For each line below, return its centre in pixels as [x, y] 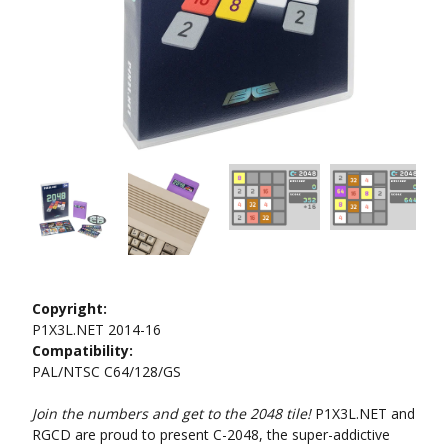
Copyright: [69, 308]
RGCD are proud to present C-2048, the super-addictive [211, 434]
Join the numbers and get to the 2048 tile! [171, 413]
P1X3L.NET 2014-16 [96, 329]
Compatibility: [82, 350]
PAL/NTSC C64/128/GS [106, 371]
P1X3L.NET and [363, 413]
